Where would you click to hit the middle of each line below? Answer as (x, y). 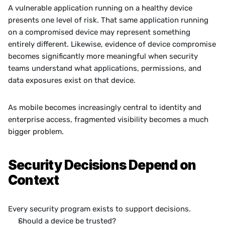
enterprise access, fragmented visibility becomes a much (108, 120)
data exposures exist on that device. (72, 80)
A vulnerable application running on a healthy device (100, 8)
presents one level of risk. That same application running (108, 20)
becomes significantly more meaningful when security (103, 56)
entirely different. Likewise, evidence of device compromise (112, 44)
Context (34, 180)
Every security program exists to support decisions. (99, 209)
